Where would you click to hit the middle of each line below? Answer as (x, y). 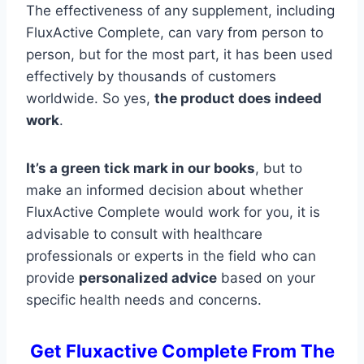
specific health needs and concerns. (144, 299)
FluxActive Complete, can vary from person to (175, 32)
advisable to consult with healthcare (144, 234)
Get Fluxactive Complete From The (182, 351)
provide (52, 277)
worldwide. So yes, (90, 98)
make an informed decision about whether (165, 190)
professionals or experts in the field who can (171, 256)
